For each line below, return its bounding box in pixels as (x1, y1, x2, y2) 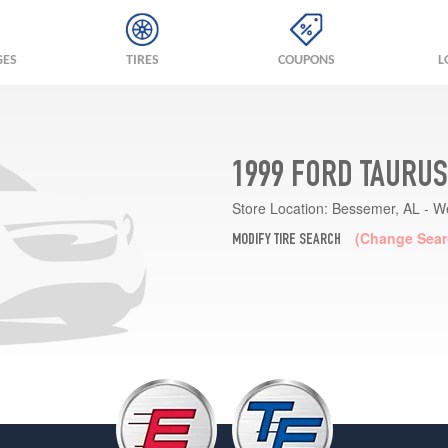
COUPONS (277, 53, 335, 68)
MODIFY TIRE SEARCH (231, 232, 341, 249)
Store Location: (231, 197, 328, 218)
